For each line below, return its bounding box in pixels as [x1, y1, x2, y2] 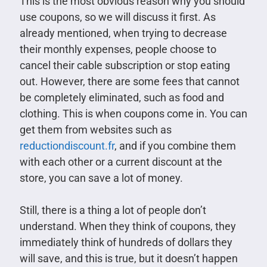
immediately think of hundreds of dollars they [19, 235, 232, 249]
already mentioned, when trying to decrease [19, 26, 227, 39]
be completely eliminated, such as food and [19, 91, 224, 104]
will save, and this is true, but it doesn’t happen [19, 252, 238, 265]
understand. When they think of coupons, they [19, 219, 236, 232]
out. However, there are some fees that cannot [19, 74, 240, 88]
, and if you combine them [114, 139, 236, 152]
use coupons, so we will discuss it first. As [19, 10, 216, 23]
